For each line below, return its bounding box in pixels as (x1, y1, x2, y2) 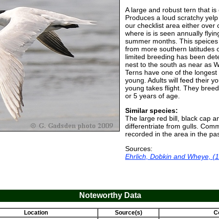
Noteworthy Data (79, 191, 141, 199)
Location (23, 209, 48, 216)
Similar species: (125, 107, 178, 114)
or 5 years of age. (125, 92, 180, 100)
